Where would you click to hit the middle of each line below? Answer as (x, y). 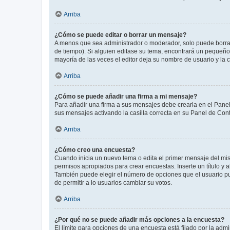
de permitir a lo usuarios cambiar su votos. (113, 183)
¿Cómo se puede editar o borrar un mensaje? (120, 35)
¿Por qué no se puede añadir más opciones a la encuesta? (139, 219)
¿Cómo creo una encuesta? (95, 150)
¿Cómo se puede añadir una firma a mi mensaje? (126, 96)
